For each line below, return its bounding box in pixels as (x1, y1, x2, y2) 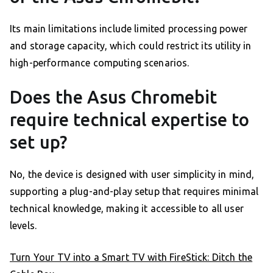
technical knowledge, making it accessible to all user (10, 202, 244, 214)
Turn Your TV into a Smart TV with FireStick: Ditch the (10, 251, 253, 263)
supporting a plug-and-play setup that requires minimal (10, 185, 259, 197)
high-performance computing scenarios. (10, 57, 190, 68)
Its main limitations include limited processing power (10, 23, 247, 34)
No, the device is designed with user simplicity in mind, (10, 168, 255, 180)
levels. (10, 219, 37, 231)
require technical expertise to (10, 109, 250, 129)
